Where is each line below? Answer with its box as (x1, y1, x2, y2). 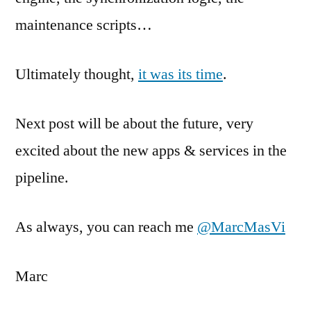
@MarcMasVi (197, 217, 285, 237)
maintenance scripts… (15, 15, 155, 35)
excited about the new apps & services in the (15, 141, 287, 160)
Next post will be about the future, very (15, 114, 253, 133)
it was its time (138, 65, 223, 84)
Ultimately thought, (15, 65, 138, 84)
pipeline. (15, 168, 69, 187)
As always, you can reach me (15, 217, 197, 237)
